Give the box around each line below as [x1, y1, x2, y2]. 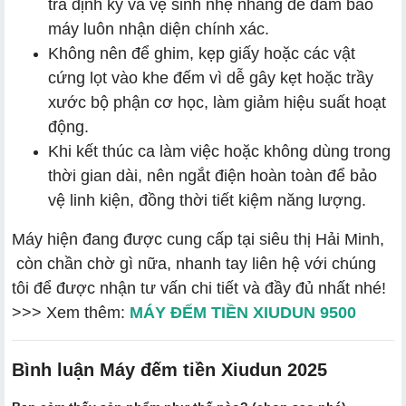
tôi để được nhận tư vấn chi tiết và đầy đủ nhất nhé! [12, 278, 386, 297]
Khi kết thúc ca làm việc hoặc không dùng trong [48, 141, 391, 160]
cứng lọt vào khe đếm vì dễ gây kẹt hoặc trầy [48, 68, 373, 87]
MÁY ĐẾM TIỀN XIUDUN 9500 [130, 303, 356, 322]
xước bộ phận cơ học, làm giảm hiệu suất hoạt [48, 92, 386, 111]
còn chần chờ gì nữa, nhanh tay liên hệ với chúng [12, 254, 376, 273]
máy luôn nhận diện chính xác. [48, 19, 269, 38]
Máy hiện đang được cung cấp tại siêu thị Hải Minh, [12, 229, 384, 248]
